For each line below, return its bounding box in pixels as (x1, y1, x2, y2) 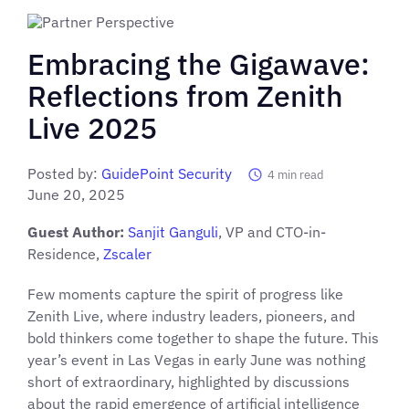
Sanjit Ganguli (128, 222, 218, 241)
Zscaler (103, 244, 152, 263)
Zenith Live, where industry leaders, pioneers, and (27, 306, 355, 325)
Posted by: (27, 163, 101, 183)
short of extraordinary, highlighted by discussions (27, 372, 350, 391)
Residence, (27, 244, 103, 263)
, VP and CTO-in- (218, 222, 326, 241)
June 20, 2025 (27, 184, 125, 204)
